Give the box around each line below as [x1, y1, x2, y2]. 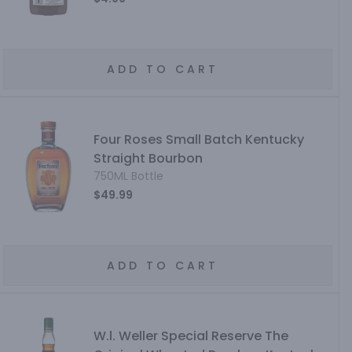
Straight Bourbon [93, 149, 203, 167]
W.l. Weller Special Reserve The [93, 327, 289, 345]
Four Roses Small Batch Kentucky [93, 130, 305, 148]
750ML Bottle [93, 168, 164, 184]
